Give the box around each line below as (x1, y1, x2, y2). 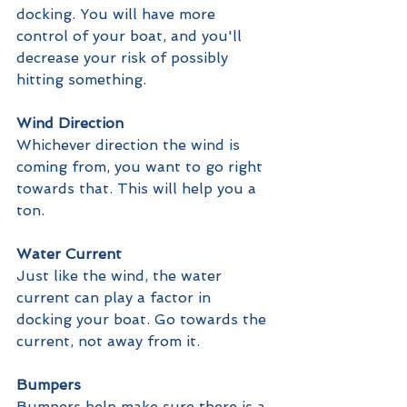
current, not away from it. (16, 332, 200, 350)
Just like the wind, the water (16, 266, 226, 284)
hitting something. (16, 70, 151, 88)
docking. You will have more (16, 5, 220, 23)
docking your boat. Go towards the (16, 310, 271, 328)
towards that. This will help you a (16, 179, 261, 197)
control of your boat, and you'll (16, 26, 246, 45)
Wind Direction (16, 114, 124, 132)
